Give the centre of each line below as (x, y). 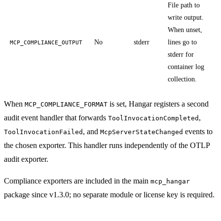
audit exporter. (26, 159)
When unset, (185, 30)
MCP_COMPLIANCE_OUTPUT (46, 42)
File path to (184, 5)
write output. (186, 17)
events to (198, 131)
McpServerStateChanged (142, 132)
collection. (182, 79)
